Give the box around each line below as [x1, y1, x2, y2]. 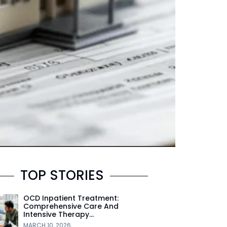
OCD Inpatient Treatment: [23, 193, 119, 204]
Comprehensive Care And [23, 201, 119, 212]
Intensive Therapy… [23, 209, 94, 220]
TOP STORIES [20, 166, 104, 185]
